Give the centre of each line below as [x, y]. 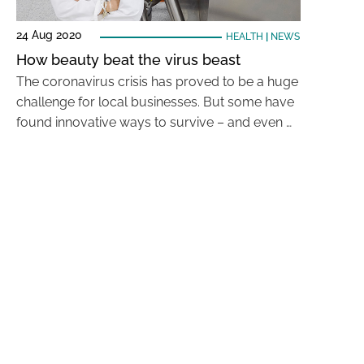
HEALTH [244, 37]
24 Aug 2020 [49, 35]
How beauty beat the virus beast [128, 60]
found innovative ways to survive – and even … [154, 122]
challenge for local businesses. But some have [155, 102]
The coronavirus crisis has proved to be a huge [157, 82]
